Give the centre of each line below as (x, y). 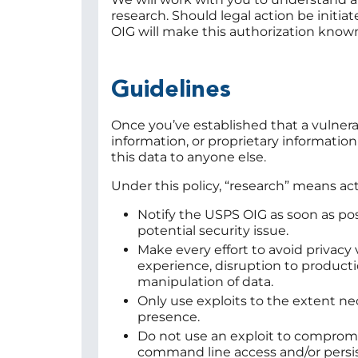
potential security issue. (213, 231)
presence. (169, 317)
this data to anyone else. (189, 157)
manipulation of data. (205, 282)
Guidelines (171, 91)
